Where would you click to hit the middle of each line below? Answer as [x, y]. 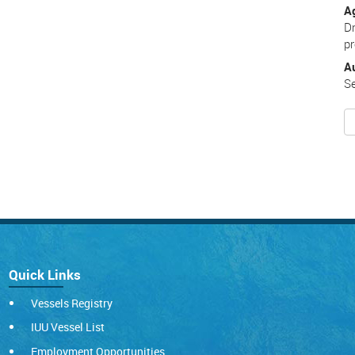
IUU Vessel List [68, 327]
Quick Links [45, 275]
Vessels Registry [72, 303]
